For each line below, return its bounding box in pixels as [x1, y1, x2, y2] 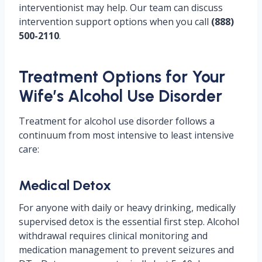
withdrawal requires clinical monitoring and [19, 229, 208, 242]
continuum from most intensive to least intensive [19, 129, 234, 142]
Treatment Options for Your [19, 67, 225, 87]
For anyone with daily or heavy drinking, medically [19, 201, 236, 214]
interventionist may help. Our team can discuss [19, 1, 223, 14]
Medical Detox [19, 177, 111, 194]
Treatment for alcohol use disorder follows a [19, 115, 215, 127]
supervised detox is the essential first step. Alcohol [19, 215, 239, 228]
